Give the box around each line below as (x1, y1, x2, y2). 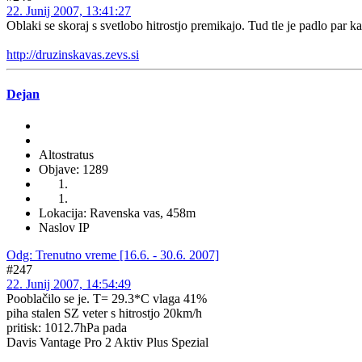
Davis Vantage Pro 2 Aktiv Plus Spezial (6, 335, 208, 350)
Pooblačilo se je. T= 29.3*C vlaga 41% (6, 292, 207, 306)
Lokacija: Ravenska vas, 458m (39, 206, 196, 221)
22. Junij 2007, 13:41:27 (6, 3, 131, 18)
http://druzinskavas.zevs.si (6, 47, 139, 61)
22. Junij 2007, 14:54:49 (6, 277, 131, 292)
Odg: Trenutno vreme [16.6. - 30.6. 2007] (6, 248, 219, 263)
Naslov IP (39, 221, 90, 235)
